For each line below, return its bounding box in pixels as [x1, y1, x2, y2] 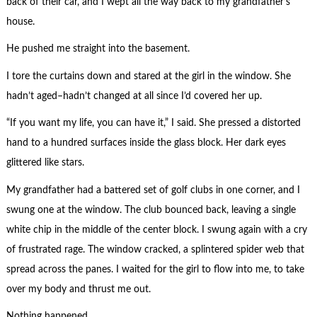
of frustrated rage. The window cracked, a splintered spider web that [6, 244, 304, 255]
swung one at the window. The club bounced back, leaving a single [6, 204, 296, 215]
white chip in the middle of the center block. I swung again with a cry [6, 224, 307, 235]
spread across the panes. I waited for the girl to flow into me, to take [6, 264, 304, 275]
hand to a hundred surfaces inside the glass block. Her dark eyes [6, 138, 286, 149]
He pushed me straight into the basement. [6, 44, 190, 54]
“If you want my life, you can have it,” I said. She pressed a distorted [6, 118, 301, 129]
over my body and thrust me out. [6, 284, 151, 294]
